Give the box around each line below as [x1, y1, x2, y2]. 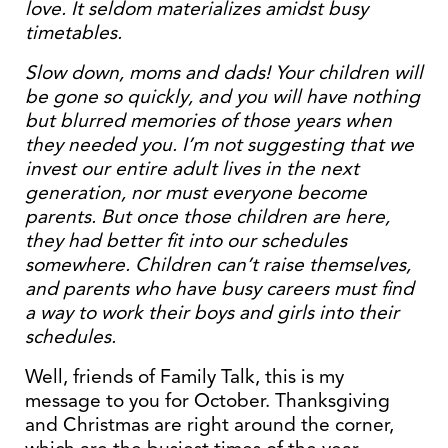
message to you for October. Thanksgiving [25, 388, 390, 413]
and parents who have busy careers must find [25, 276, 414, 301]
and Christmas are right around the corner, [25, 412, 394, 437]
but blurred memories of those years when [25, 108, 392, 133]
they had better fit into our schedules [25, 228, 347, 253]
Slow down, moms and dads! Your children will [25, 60, 423, 85]
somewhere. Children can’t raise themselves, [25, 252, 411, 277]
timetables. [25, 20, 122, 45]
